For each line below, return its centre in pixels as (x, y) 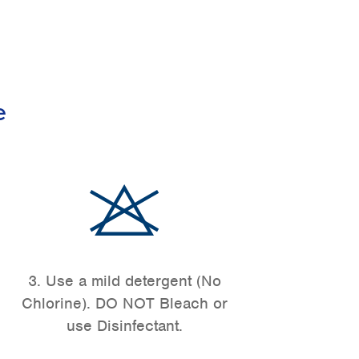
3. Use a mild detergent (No (124, 281)
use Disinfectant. (124, 326)
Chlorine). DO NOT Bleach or (124, 304)
